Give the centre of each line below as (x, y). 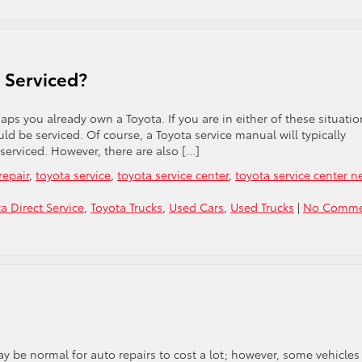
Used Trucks (262, 207)
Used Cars (196, 207)
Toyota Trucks (126, 207)
